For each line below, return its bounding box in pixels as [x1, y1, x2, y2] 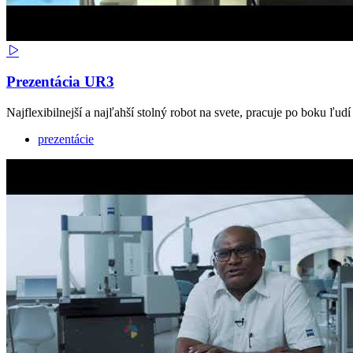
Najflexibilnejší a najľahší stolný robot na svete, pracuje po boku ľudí [6, 106, 351, 119]
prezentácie [38, 132, 94, 146]
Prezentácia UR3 [6, 73, 114, 91]
